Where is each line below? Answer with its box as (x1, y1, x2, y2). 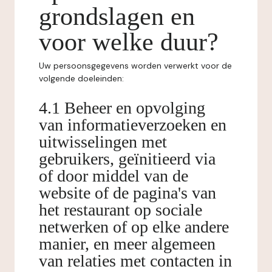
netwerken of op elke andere (39, 217, 229, 236)
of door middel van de (39, 166, 188, 185)
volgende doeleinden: (39, 73, 124, 84)
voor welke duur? (39, 28, 219, 56)
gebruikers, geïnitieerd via (39, 149, 216, 168)
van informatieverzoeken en (39, 115, 226, 134)
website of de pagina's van (39, 183, 216, 202)
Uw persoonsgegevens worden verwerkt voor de (39, 60, 232, 71)
